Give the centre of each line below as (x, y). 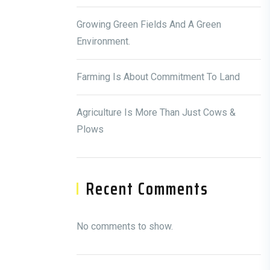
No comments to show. (125, 226)
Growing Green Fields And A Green (149, 24)
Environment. (103, 41)
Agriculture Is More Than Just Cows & (156, 112)
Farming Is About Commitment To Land (158, 77)
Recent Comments (147, 189)
